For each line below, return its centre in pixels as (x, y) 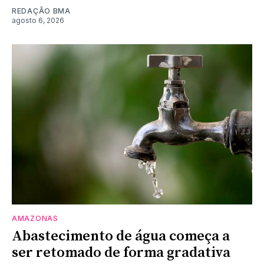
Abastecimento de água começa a (121, 236)
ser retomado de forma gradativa (121, 253)
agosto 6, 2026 (38, 20)
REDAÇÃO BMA (41, 11)
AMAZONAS (35, 218)
